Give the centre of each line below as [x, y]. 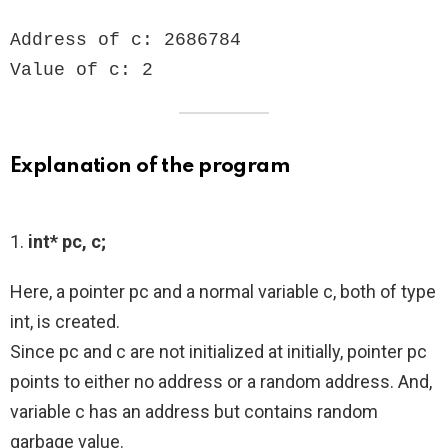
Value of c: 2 [81, 70]
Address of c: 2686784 [125, 40]
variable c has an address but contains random [194, 412]
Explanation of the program [150, 167]
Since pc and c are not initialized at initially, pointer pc [218, 352]
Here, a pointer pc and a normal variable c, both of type [223, 292]
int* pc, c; [67, 242]
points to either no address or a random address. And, [221, 382]
